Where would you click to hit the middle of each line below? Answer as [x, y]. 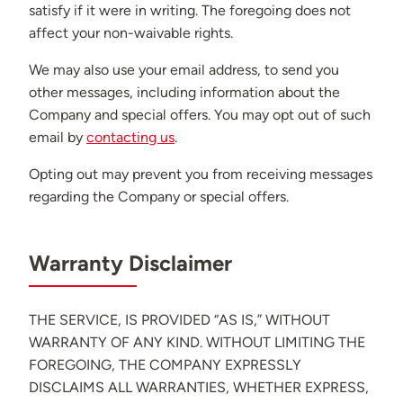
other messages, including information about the [184, 93]
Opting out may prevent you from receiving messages [201, 175]
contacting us [130, 138]
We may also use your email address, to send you [184, 70]
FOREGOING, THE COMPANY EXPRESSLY [165, 365]
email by [58, 138]
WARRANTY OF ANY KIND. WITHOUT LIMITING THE [197, 343]
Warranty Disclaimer [130, 264]
